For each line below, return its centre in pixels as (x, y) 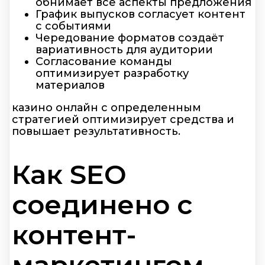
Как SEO (69, 174)
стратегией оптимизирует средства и (123, 119)
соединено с (102, 205)
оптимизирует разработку (112, 73)
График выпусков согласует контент (140, 14)
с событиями (73, 26)
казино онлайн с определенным (106, 107)
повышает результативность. (96, 131)
